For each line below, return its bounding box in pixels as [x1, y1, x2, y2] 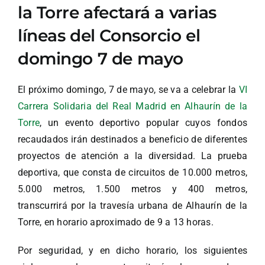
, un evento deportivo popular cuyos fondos [40, 117, 247, 129]
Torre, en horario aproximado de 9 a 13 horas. [18, 216, 214, 228]
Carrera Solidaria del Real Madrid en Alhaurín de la [18, 101, 247, 112]
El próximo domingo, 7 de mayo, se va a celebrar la [18, 84, 239, 96]
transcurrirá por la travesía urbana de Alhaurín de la [18, 200, 247, 212]
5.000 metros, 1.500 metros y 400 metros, [18, 183, 247, 195]
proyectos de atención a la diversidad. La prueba [18, 150, 247, 162]
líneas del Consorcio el [18, 25, 201, 46]
